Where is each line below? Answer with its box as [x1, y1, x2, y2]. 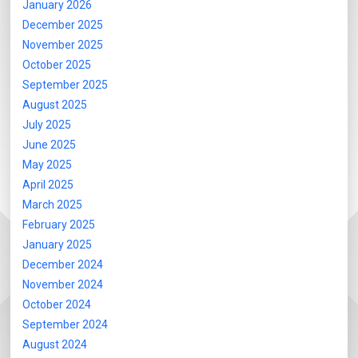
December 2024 [22, 258, 104, 272]
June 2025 [22, 138, 77, 152]
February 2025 [22, 218, 96, 232]
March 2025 [22, 198, 83, 212]
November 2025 [22, 38, 104, 52]
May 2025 [22, 158, 73, 172]
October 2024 [22, 298, 92, 312]
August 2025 [22, 98, 88, 112]
